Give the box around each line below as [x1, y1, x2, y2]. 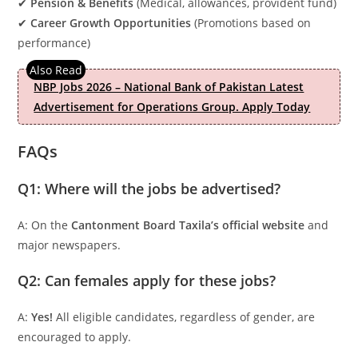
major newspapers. [18, 237, 121, 253]
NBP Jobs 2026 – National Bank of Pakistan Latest [34, 79, 304, 94]
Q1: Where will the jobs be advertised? [18, 179, 281, 198]
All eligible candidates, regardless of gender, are [53, 309, 316, 324]
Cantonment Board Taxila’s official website [71, 217, 305, 233]
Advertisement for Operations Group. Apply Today [34, 99, 311, 114]
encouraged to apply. [18, 329, 132, 344]
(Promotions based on [191, 15, 312, 30]
